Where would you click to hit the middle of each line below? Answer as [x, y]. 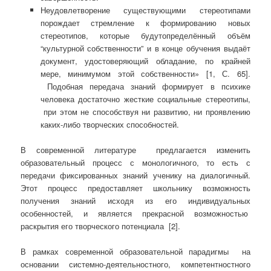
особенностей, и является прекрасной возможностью [135, 214]
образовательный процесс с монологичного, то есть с [135, 163]
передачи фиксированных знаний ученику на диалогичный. [135, 175]
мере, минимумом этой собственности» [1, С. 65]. [145, 74]
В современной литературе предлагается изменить [135, 150]
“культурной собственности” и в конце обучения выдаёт [145, 48]
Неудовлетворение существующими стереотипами [145, 10]
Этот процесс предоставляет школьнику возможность [135, 188]
